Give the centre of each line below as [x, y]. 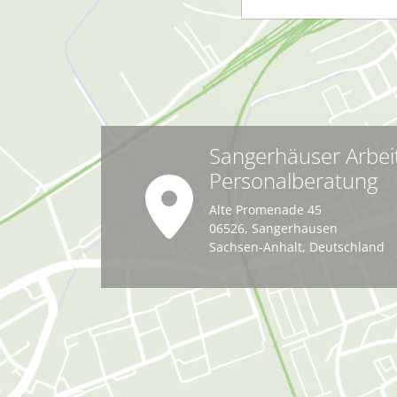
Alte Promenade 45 [265, 209]
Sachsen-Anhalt [255, 246]
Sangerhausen [294, 228]
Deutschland [346, 246]
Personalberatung [293, 180]
